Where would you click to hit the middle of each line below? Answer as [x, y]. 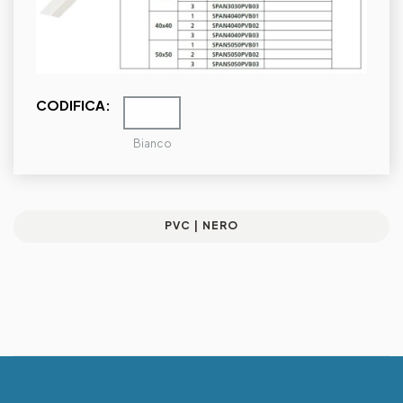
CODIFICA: [73, 104]
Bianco [152, 144]
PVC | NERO [201, 226]
